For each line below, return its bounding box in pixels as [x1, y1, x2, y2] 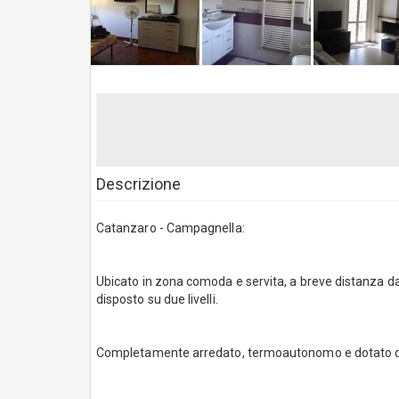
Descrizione [96, 174, 181, 193]
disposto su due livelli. [96, 291, 218, 306]
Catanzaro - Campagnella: [96, 220, 245, 235]
